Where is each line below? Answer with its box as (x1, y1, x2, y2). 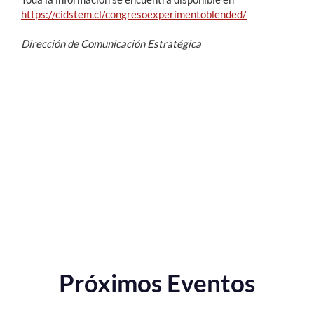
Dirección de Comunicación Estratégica (21, 36, 201, 50)
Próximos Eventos (59, 267, 255, 297)
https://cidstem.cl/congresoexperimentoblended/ (21, 7, 247, 20)
